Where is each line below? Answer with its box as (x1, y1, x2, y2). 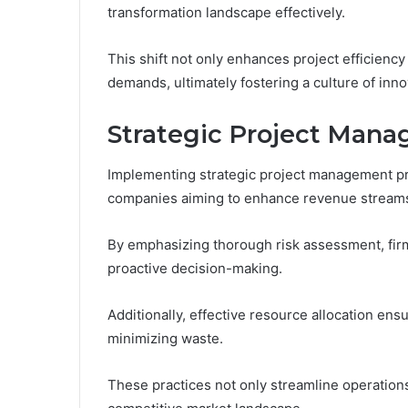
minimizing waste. (107, 330, 223, 348)
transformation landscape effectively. (107, 3, 345, 21)
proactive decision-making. (107, 260, 282, 278)
